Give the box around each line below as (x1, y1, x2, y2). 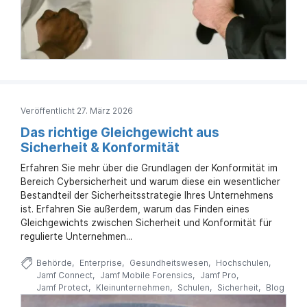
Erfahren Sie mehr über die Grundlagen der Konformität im (21, 162, 278, 174)
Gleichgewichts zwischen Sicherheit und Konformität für (21, 217, 272, 229)
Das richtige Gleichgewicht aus (21, 125, 219, 141)
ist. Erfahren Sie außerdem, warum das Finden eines (21, 204, 249, 215)
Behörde (36, 258, 72, 269)
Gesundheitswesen (129, 258, 208, 269)
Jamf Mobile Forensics (99, 270, 193, 281)
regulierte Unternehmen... (21, 231, 132, 243)
